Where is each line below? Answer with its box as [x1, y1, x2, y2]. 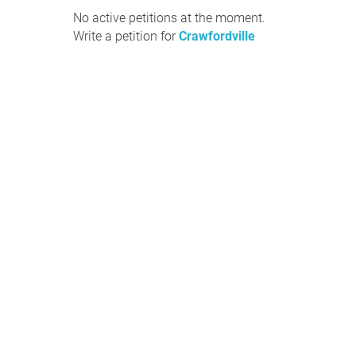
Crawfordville [179, 29, 255, 44]
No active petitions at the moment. [73, 10, 265, 25]
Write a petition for [73, 29, 179, 44]
